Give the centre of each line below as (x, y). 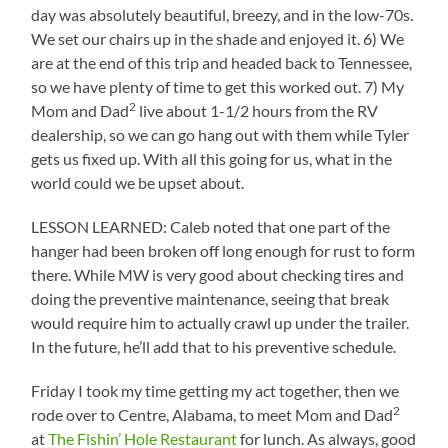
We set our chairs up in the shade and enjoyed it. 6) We (218, 38)
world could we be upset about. (138, 182)
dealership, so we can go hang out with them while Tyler (220, 134)
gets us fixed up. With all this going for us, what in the (212, 158)
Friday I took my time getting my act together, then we (215, 390)
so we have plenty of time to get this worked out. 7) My (218, 86)
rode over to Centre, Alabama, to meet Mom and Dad (212, 414)
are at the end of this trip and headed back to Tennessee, (222, 62)
